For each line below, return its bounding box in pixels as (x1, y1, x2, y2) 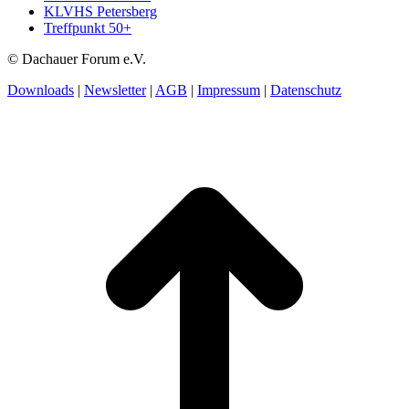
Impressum (197, 82, 260, 99)
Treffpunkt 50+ (44, 20, 131, 37)
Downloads (7, 82, 74, 99)
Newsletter (84, 82, 146, 99)
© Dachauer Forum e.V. (7, 51, 146, 68)
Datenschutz (270, 82, 341, 99)
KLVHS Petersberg (44, 4, 157, 20)
